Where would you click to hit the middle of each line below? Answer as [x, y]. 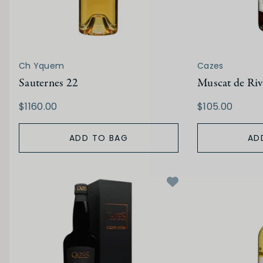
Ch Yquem [42, 66]
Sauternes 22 [49, 83]
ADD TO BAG [99, 138]
